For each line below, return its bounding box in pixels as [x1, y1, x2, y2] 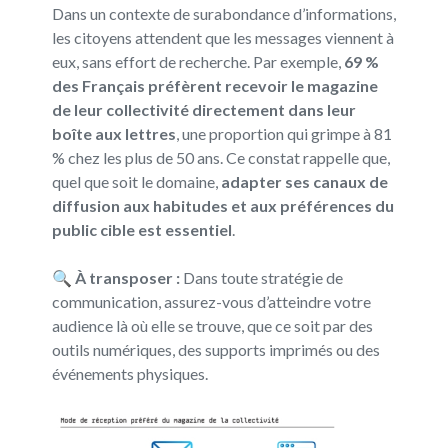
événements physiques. [51, 363, 208, 383]
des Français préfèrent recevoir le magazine [51, 75, 378, 95]
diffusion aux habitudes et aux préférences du [51, 195, 394, 215]
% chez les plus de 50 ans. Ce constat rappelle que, [51, 147, 390, 167]
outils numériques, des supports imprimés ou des [51, 339, 380, 359]
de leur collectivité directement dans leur [51, 99, 356, 119]
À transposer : [74, 267, 180, 287]
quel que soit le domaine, [51, 171, 221, 191]
